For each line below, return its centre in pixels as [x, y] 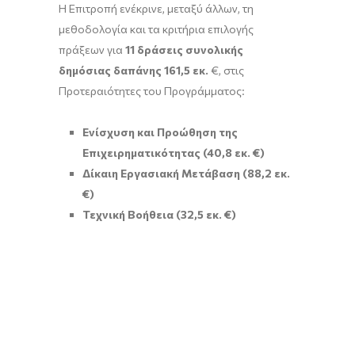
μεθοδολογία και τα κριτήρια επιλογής [156, 29]
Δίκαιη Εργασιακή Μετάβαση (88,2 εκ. [186, 173]
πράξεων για [92, 50]
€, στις [226, 70]
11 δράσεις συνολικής [184, 50]
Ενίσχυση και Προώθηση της [160, 132]
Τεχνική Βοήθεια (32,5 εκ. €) [159, 214]
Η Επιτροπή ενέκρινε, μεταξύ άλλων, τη [156, 8]
